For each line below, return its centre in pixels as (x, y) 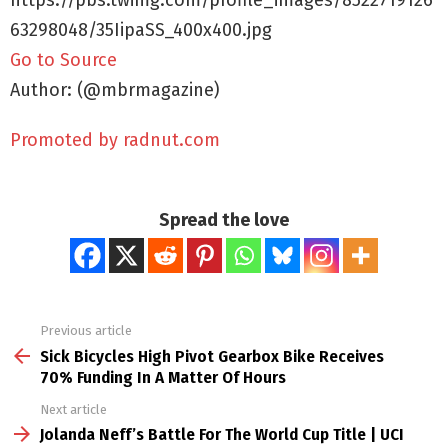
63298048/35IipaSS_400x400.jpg (141, 30)
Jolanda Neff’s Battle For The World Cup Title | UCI (222, 435)
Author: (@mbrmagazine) (115, 90)
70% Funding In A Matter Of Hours (163, 377)
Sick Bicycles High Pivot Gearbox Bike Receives (212, 356)
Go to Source (63, 60)
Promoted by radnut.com (115, 140)
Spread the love (224, 220)
